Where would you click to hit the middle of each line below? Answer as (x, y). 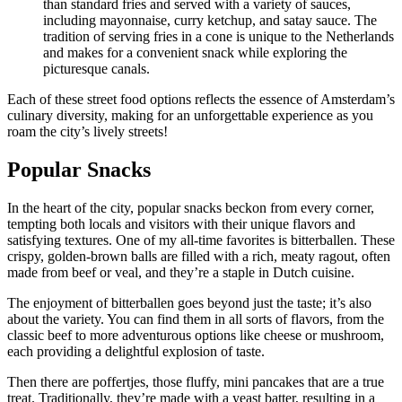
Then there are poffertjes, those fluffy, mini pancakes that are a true (196, 382)
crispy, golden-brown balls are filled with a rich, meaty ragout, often (199, 257)
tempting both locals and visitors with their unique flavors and (181, 224)
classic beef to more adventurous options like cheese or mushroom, (196, 336)
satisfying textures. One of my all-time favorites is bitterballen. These (201, 240)
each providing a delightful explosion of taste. (136, 352)
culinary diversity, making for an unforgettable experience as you (190, 116)
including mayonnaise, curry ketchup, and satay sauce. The (210, 21)
